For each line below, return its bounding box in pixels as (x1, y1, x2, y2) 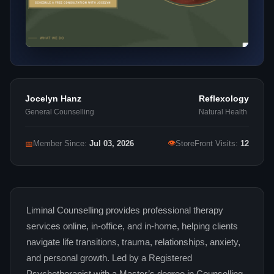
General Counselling (25, 108, 94, 117)
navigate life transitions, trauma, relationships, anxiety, (26, 237, 240, 248)
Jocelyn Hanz (25, 94, 81, 104)
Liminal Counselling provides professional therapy (26, 206, 223, 216)
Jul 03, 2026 (89, 139, 134, 149)
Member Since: (33, 139, 89, 149)
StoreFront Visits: (176, 139, 240, 149)
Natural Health (199, 108, 247, 117)
